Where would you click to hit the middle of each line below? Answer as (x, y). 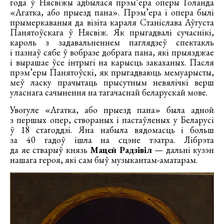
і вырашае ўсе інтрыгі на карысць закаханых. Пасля (112, 62)
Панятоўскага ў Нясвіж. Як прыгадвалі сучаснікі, (112, 32)
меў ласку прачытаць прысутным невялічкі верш (112, 82)
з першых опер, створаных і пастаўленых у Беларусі (112, 120)
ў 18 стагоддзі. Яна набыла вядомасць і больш (112, 130)
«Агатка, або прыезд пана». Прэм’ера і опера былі (112, 12)
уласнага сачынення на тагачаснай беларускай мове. (109, 92)
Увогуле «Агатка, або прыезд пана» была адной (112, 110)
